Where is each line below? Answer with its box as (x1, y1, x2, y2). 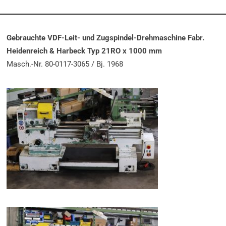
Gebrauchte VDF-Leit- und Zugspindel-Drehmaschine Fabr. (7, 33, 205, 42)
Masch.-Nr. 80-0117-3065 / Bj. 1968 (7, 59, 124, 69)
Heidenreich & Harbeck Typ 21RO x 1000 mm (7, 46, 162, 55)
